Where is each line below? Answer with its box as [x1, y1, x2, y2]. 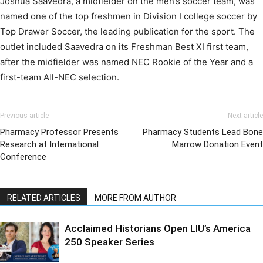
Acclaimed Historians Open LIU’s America [65, 222, 251, 234]
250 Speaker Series [65, 236, 154, 248]
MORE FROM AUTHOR [95, 193, 176, 203]
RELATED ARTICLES [7, 193, 80, 203]
